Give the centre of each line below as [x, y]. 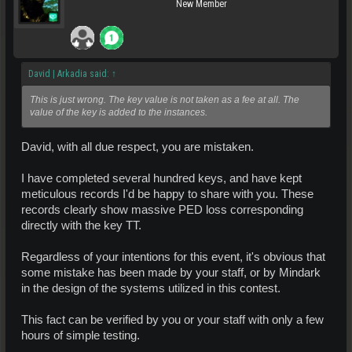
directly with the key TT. [81, 226]
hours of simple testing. [81, 336]
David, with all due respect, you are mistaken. [137, 147]
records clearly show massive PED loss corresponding [162, 210]
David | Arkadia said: [70, 73]
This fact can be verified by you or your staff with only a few [172, 320]
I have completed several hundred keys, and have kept [161, 179]
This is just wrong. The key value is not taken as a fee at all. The [165, 99]
